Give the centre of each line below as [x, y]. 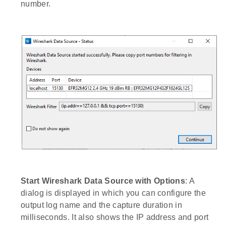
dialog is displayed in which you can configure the [113, 193]
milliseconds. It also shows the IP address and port [115, 217]
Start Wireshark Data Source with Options [103, 181]
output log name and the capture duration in [101, 205]
